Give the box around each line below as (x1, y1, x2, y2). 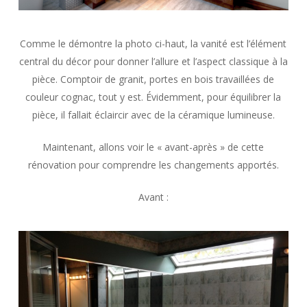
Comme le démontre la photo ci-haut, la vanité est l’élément (20, 36, 287, 50)
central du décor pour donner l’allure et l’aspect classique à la (19, 54, 288, 68)
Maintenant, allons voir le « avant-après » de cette (42, 140, 265, 153)
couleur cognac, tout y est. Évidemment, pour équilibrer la (25, 90, 282, 103)
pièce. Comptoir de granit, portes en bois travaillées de (32, 72, 275, 86)
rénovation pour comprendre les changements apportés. (27, 158, 279, 171)
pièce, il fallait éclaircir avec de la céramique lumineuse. (32, 108, 275, 121)
